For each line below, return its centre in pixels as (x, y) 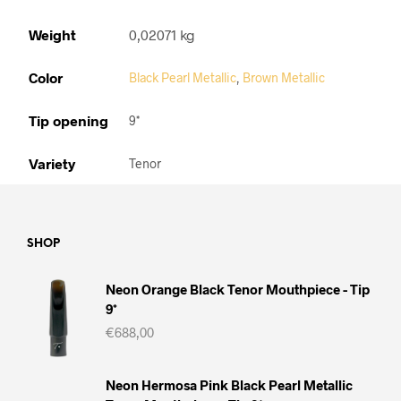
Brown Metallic (284, 77)
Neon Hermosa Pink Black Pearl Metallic (229, 384)
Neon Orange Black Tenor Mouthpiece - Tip (238, 289)
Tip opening (68, 120)
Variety (52, 163)
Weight (52, 34)
